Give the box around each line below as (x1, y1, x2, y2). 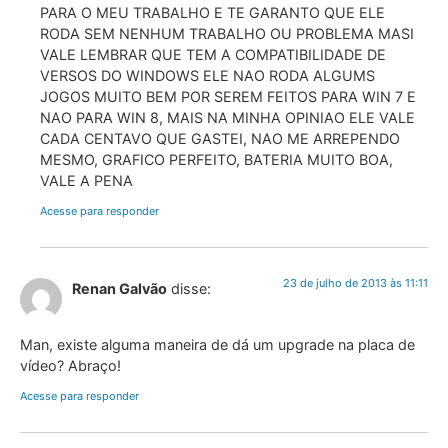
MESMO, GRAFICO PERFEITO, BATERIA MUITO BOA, (40, 151, 393, 169)
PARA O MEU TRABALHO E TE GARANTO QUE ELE (40, 4, 385, 22)
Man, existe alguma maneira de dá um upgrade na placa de (20, 336, 415, 354)
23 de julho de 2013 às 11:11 (283, 275, 428, 290)
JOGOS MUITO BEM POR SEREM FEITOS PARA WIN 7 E (40, 88, 416, 106)
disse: (171, 279, 211, 297)
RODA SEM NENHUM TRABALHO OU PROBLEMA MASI (40, 25, 414, 43)
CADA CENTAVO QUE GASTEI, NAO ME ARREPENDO (40, 130, 400, 148)
